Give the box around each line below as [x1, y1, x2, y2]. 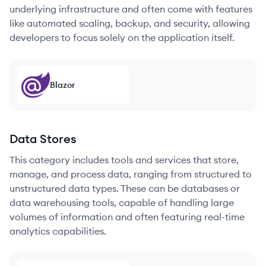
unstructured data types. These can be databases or [9, 182, 240, 194]
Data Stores [9, 131, 77, 146]
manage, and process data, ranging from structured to [9, 168, 252, 180]
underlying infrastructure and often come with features [9, 3, 252, 15]
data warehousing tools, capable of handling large [9, 197, 234, 208]
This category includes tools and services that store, [9, 154, 239, 166]
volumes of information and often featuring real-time [9, 211, 245, 223]
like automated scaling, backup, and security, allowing [9, 17, 250, 29]
